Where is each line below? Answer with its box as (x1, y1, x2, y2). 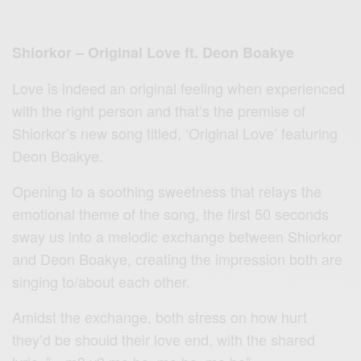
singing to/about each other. (12, 270, 191, 292)
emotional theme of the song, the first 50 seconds (12, 202, 330, 224)
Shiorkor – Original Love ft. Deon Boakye (12, 41, 295, 63)
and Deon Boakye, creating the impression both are (12, 247, 343, 269)
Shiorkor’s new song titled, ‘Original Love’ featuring (12, 122, 338, 143)
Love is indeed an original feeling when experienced (12, 77, 346, 98)
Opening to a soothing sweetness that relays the (12, 180, 322, 201)
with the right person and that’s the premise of (12, 99, 306, 121)
